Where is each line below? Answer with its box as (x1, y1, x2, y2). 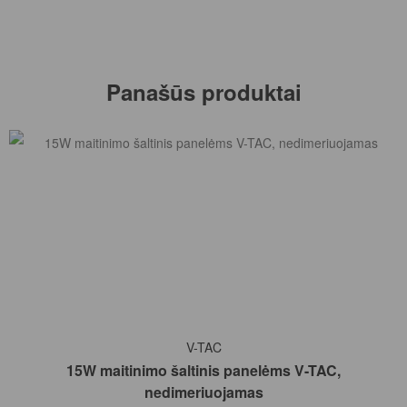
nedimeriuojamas (144, 382, 263, 403)
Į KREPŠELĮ (175, 330, 243, 348)
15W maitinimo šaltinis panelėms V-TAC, (66, 360, 341, 382)
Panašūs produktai (105, 75, 302, 107)
